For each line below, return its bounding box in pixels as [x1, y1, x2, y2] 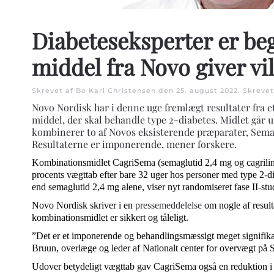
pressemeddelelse [135, 200, 204, 210]
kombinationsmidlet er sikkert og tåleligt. [32, 212, 188, 223]
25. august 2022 [176, 86, 238, 95]
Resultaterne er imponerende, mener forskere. [32, 138, 237, 150]
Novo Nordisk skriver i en [32, 200, 135, 210]
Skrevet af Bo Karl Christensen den [32, 86, 176, 95]
